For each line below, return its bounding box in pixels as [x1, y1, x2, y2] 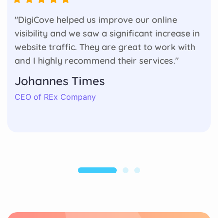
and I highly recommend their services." [15, 54, 179, 66]
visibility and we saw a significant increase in [15, 27, 200, 39]
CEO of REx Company [15, 91, 96, 102]
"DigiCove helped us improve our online [15, 14, 177, 25]
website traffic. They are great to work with [15, 41, 195, 53]
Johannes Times [15, 73, 105, 88]
